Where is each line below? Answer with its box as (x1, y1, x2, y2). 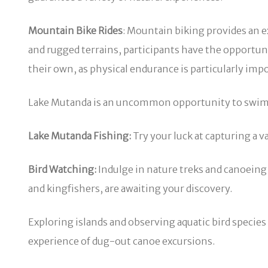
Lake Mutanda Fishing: (28, 129, 131, 142)
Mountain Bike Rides (28, 24, 123, 36)
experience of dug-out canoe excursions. (28, 234, 215, 247)
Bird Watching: (28, 163, 96, 175)
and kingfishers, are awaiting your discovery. (28, 182, 232, 194)
